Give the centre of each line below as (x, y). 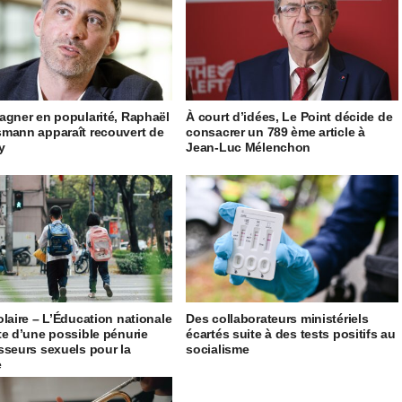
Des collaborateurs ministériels (277, 318)
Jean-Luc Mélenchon (249, 147)
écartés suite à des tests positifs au (291, 333)
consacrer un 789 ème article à (275, 131)
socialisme (218, 349)
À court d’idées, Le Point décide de (289, 116)
